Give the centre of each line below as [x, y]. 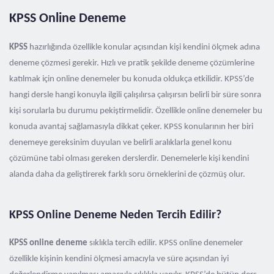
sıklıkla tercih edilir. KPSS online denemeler [166, 243]
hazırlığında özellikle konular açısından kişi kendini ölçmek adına [145, 47]
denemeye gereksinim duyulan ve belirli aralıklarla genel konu [120, 143]
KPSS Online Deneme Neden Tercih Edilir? [115, 215]
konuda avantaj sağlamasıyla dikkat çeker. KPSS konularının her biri [131, 127]
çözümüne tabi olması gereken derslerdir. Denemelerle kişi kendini [129, 159]
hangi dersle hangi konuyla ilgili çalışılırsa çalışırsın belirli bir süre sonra [135, 95]
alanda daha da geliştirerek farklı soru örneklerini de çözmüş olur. [127, 175]
